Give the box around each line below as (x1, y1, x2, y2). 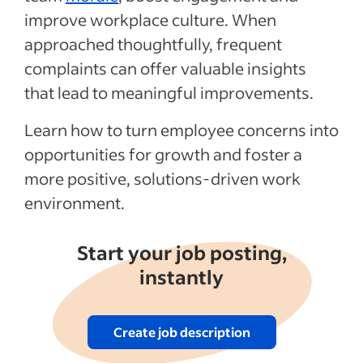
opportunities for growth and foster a (24, 143, 302, 164)
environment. (24, 191, 125, 213)
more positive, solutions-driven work (24, 167, 301, 189)
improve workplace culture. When (24, 8, 276, 30)
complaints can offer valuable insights (24, 57, 306, 79)
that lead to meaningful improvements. (24, 81, 314, 103)
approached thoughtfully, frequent (24, 32, 282, 54)
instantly (139, 263, 224, 289)
